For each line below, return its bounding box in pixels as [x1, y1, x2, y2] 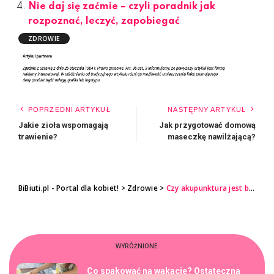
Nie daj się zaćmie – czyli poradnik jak [28, 1, 215, 12]
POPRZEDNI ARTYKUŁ [28, 106, 111, 114]
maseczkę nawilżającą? [168, 132, 256, 142]
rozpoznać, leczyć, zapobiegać [28, 16, 180, 26]
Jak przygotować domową [159, 120, 256, 130]
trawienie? [18, 132, 57, 142]
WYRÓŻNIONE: [115, 242, 159, 251]
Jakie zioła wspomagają [18, 120, 108, 130]
